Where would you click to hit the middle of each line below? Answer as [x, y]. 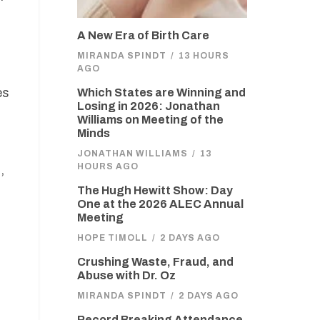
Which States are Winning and [161, 92]
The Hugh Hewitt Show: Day [155, 190]
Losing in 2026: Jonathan [148, 106]
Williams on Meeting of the [150, 120]
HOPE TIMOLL [112, 238]
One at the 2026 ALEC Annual [160, 204]
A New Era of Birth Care [143, 35]
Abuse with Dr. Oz [126, 275]
